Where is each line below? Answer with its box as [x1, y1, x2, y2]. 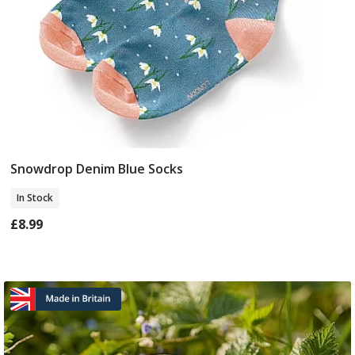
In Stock [17, 190, 54, 204]
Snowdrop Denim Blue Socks [10, 159, 184, 177]
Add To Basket [134, 161, 221, 179]
